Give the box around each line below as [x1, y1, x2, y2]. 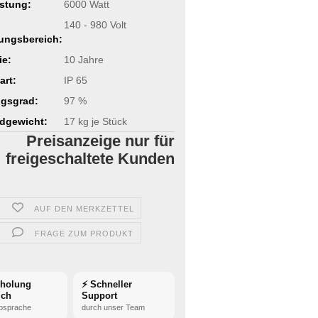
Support [82, 290, 118, 301]
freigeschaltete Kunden [6, 150, 175, 168]
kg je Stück [75, 115, 127, 127]
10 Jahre [63, 53, 104, 65]
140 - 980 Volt [63, 18, 126, 31]
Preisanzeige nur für [26, 132, 175, 150]
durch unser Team [82, 303, 146, 312]
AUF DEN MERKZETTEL [33, 204, 134, 213]
